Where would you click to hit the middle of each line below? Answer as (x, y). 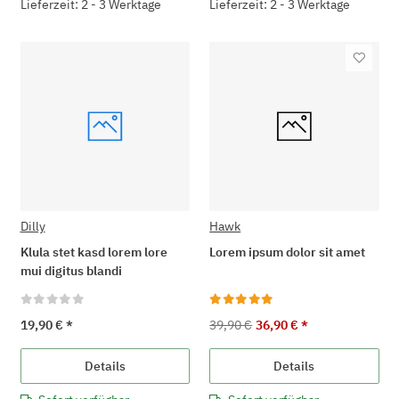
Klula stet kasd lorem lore (94, 252)
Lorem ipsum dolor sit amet (288, 252)
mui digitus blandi (71, 270)
